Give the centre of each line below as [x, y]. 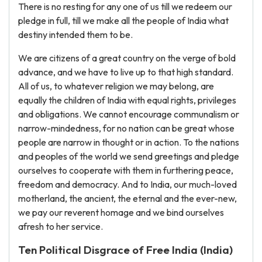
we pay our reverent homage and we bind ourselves [121, 212]
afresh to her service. [61, 226]
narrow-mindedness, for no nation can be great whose [126, 128]
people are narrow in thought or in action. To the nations [129, 142]
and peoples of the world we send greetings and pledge [129, 156]
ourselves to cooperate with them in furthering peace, [126, 170]
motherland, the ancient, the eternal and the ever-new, [127, 198]
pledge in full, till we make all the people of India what [123, 20]
